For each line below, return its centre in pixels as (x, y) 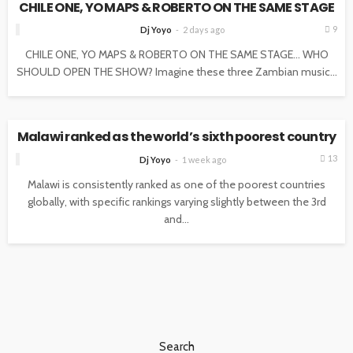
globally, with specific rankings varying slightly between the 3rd (176, 201)
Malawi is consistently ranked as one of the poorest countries (176, 184)
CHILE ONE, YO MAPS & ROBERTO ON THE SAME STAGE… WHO (176, 54)
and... (176, 219)
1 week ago (204, 159)
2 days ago (204, 29)
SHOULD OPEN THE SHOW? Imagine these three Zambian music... (176, 71)
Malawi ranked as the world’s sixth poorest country (176, 137)
